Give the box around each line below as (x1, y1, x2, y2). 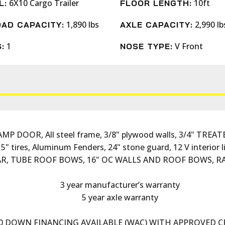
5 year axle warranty (82, 191, 158, 203)
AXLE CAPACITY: (120, 20, 193, 30)
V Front (174, 41, 203, 52)
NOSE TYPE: (120, 41, 173, 51)
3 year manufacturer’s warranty (60, 179, 180, 190)
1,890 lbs (66, 19, 99, 30)
